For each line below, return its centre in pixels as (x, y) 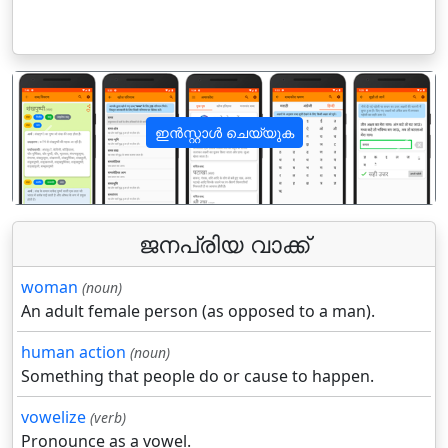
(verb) (108, 418)
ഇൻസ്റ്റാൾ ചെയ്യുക (224, 133)
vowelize (53, 417)
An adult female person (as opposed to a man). (198, 311)
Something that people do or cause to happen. (197, 376)
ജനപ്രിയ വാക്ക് (224, 244)
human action (73, 352)
